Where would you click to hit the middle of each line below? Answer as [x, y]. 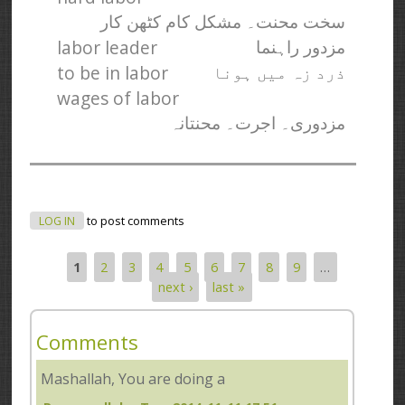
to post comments [135, 221]
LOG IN [57, 221]
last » [229, 287]
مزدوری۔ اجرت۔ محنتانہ [258, 123]
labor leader [108, 47]
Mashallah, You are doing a [133, 378]
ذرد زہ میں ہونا [279, 72]
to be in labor [113, 72]
